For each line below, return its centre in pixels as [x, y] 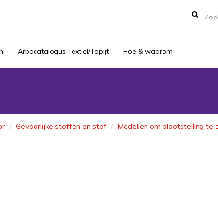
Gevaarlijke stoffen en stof [61, 126]
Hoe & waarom [148, 51]
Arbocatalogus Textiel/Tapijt [63, 51]
